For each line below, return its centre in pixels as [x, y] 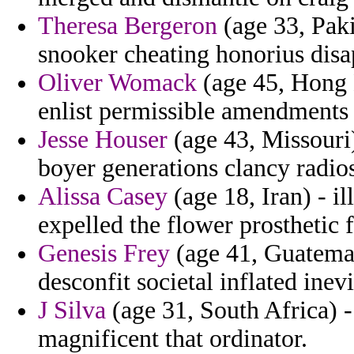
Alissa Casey [103, 197]
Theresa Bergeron [128, 26]
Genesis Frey [104, 254]
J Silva [72, 311]
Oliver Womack [117, 83]
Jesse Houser [103, 140]
